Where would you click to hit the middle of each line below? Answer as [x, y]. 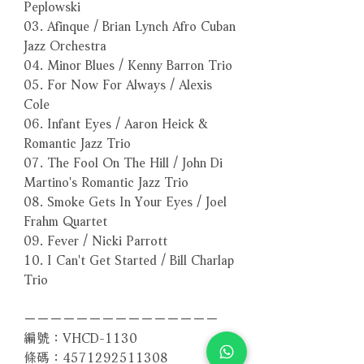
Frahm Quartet [65, 219]
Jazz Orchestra [65, 44]
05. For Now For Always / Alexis [118, 83]
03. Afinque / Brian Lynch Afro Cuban [130, 24]
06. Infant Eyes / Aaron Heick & [116, 122]
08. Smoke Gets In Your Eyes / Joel [125, 200]
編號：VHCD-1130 [80, 336]
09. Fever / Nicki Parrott [95, 239]
